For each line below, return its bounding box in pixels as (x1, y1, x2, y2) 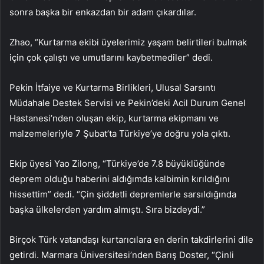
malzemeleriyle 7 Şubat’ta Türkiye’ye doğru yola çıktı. (9, 127, 230, 139)
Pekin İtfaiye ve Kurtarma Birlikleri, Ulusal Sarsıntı (9, 81, 216, 93)
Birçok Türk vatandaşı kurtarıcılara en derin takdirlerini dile (9, 233, 253, 245)
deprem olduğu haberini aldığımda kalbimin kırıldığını (9, 173, 230, 184)
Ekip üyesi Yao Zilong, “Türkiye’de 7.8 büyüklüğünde (9, 157, 225, 169)
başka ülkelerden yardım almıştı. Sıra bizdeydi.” (9, 203, 205, 215)
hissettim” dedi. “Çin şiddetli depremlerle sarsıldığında (9, 188, 236, 200)
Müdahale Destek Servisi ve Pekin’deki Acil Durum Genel (9, 97, 246, 108)
